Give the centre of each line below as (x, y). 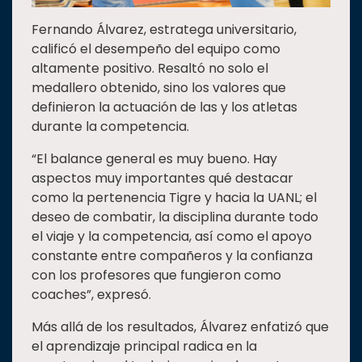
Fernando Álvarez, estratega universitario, (164, 30)
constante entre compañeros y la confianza (172, 256)
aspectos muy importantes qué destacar (162, 179)
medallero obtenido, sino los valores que (159, 88)
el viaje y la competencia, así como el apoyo (172, 237)
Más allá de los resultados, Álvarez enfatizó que (180, 327)
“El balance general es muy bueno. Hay (154, 159)
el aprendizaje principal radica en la (144, 347)
